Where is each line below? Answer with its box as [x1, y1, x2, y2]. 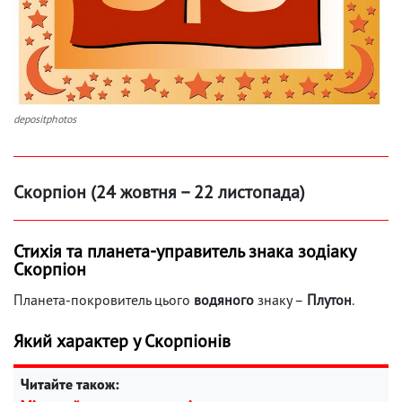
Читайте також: [21, 374, 119, 393]
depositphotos [13, 111, 76, 126]
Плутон [307, 290, 352, 309]
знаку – [258, 290, 307, 309]
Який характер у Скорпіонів [13, 328, 231, 353]
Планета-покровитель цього [13, 290, 194, 309]
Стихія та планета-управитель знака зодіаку [13, 239, 355, 263]
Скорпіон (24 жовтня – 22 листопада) [13, 179, 305, 204]
